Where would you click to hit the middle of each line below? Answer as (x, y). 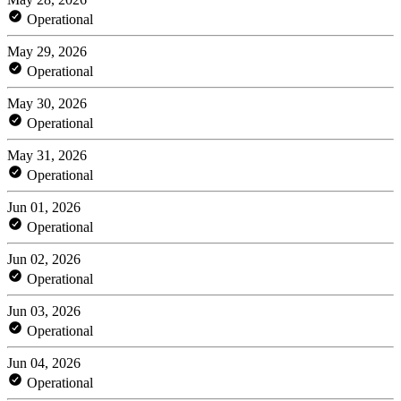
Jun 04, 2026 (44, 363)
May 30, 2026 (47, 103)
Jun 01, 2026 (44, 207)
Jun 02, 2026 (44, 259)
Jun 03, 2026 (44, 311)
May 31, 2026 (47, 155)
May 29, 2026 (47, 51)
